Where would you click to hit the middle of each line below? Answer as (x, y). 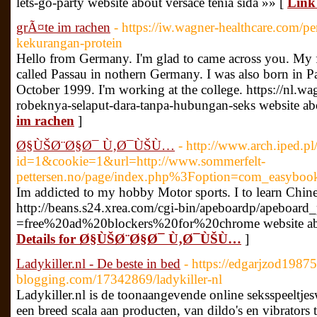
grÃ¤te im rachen (63, 27)
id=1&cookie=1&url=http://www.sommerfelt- (141, 161)
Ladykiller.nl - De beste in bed (98, 264)
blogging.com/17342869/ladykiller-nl (119, 279)
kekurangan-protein (69, 43)
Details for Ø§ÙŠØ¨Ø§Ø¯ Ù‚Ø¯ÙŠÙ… (129, 239)
